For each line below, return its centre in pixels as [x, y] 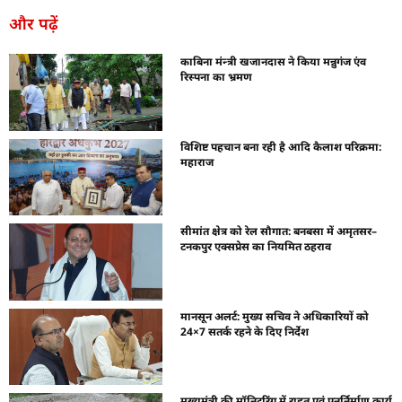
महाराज [197, 162]
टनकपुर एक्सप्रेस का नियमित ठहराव [256, 247]
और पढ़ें [34, 24]
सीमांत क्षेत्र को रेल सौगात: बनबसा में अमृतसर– [279, 232]
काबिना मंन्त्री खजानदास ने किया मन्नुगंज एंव [274, 62]
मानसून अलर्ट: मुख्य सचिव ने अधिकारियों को [275, 316]
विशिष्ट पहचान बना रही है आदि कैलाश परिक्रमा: [281, 146]
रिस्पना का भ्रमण [217, 77]
